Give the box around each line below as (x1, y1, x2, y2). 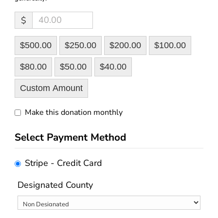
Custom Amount (20, 83, 83, 93)
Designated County (17, 179, 93, 191)
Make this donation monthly (25, 107, 123, 118)
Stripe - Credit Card (25, 157, 103, 169)
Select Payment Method (15, 130, 126, 145)
